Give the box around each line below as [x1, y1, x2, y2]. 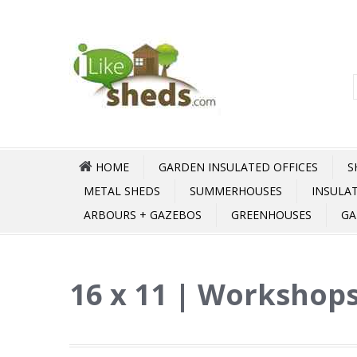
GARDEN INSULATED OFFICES [159, 159, 318, 175]
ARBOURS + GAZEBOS [84, 207, 202, 222]
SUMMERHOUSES [190, 183, 282, 198]
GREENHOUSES [231, 207, 312, 222]
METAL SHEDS [84, 183, 160, 198]
